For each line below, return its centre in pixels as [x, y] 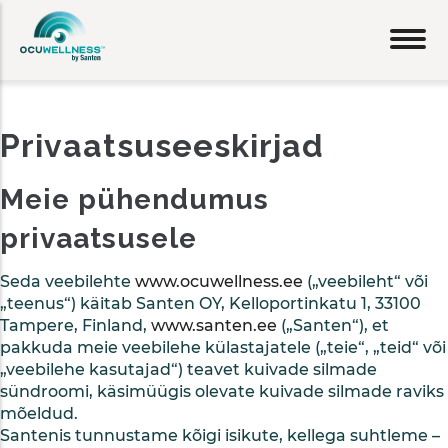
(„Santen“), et [333, 325]
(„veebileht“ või [365, 281]
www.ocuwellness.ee [219, 281]
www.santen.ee [214, 325]
